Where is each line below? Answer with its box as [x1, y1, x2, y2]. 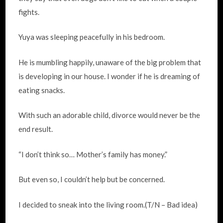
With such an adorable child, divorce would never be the [18, 111, 201, 119]
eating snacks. [18, 85, 65, 95]
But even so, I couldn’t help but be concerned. [18, 175, 165, 184]
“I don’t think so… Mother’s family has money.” [18, 149, 168, 159]
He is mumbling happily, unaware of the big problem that [18, 57, 202, 67]
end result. [18, 124, 53, 133]
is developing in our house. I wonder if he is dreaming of [18, 71, 201, 81]
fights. [18, 7, 40, 16]
